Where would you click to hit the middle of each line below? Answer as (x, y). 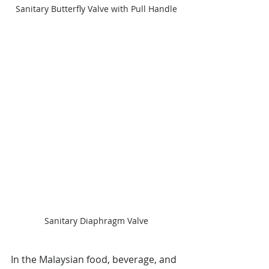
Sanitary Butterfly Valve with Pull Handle (96, 9)
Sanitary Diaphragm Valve (96, 220)
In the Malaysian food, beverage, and (95, 259)
